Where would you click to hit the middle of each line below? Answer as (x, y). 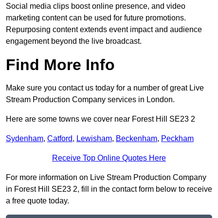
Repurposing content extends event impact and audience (104, 30)
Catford (60, 139)
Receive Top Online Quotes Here (109, 158)
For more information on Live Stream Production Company (106, 178)
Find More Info (60, 65)
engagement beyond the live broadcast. (74, 41)
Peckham (177, 139)
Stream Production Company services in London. (90, 100)
